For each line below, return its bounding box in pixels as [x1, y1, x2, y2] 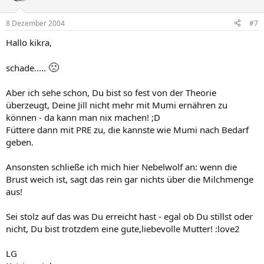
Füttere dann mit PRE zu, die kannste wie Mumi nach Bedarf [6, 123, 249, 136]
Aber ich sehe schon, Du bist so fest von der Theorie [6, 86, 216, 98]
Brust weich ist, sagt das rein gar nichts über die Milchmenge [6, 173, 253, 185]
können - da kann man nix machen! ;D [6, 111, 160, 123]
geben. [6, 136, 34, 148]
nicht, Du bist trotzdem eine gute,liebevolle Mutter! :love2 [6, 222, 240, 235]
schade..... [6, 61, 48, 74]
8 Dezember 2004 [6, 18, 65, 28]
